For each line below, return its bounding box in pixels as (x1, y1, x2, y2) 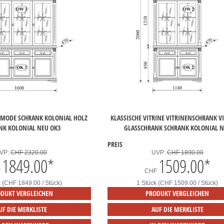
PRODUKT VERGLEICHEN (145, 188, 209, 198)
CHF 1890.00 (166, 149, 203, 156)
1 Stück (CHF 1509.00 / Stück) (136, 179, 218, 187)
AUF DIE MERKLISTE (151, 204, 203, 214)
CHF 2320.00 (10, 149, 47, 156)
